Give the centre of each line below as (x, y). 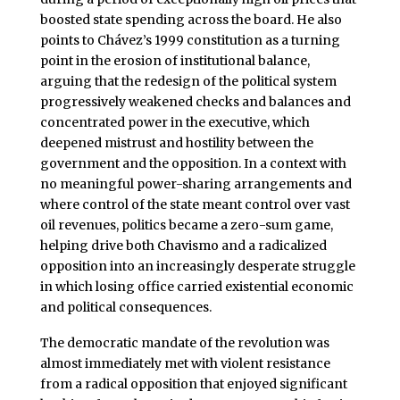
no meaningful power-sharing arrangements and (196, 184)
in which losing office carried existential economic (196, 287)
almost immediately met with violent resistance (185, 364)
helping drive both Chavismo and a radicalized (183, 246)
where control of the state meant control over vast (195, 205)
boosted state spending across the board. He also (191, 20)
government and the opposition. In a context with (193, 164)
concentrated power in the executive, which (175, 123)
